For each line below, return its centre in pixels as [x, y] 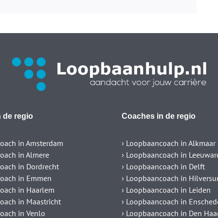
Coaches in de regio [158, 116]
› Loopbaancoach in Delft [163, 167]
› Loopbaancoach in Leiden [166, 190]
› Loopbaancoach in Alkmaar [168, 143]
